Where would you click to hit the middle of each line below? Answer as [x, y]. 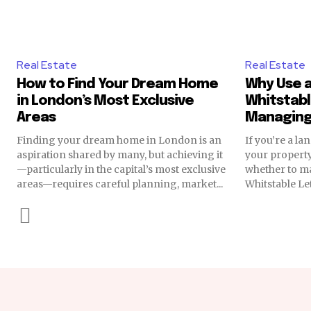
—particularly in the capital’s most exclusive [121, 169]
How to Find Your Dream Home [117, 84]
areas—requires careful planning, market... [120, 184]
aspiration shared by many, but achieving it [120, 154]
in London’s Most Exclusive [105, 101]
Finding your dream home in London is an [119, 140]
